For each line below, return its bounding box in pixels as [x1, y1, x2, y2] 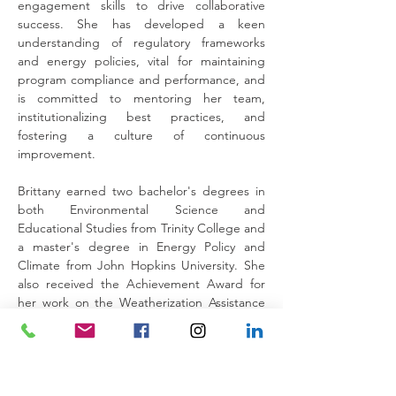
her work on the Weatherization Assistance [18, 294, 265, 310]
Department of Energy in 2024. [18, 331, 187, 347]
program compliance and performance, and [18, 72, 265, 88]
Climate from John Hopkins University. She [18, 257, 265, 273]
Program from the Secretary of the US [18, 313, 265, 329]
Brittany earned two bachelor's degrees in [18, 183, 265, 199]
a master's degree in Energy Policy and [18, 239, 265, 255]
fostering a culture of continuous [18, 127, 265, 143]
